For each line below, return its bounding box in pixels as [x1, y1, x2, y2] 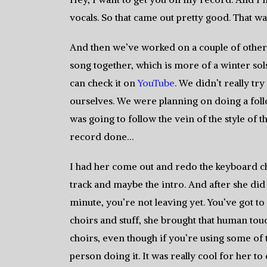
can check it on [70, 76, 138, 89]
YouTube [138, 76, 175, 89]
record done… [70, 130, 133, 142]
